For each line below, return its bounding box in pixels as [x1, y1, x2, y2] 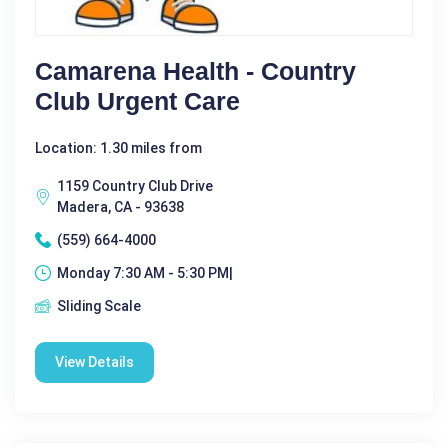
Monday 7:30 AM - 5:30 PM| [57, 264, 233, 281]
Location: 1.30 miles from [35, 139, 202, 156]
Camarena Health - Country [35, 56, 356, 85]
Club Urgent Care [35, 86, 240, 115]
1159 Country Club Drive [57, 177, 213, 194]
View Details [55, 353, 134, 370]
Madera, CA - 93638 [57, 198, 184, 215]
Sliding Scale [57, 297, 141, 314]
